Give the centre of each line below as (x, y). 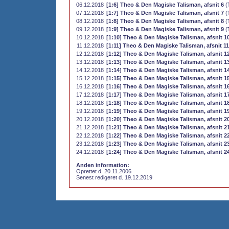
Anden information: (103, 165)
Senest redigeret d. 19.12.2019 (114, 177)
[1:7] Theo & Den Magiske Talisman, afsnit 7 (165, 13)
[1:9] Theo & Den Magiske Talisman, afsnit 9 (165, 29)
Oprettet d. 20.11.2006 (104, 171)
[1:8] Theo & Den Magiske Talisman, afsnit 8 (165, 21)
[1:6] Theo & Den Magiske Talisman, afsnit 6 (165, 5)
